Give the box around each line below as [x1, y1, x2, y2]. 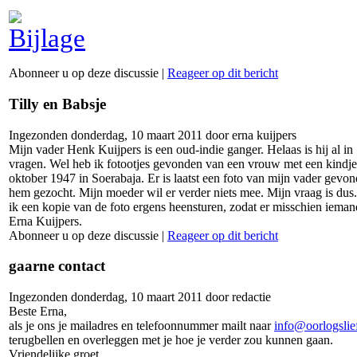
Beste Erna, [9, 304, 67, 319]
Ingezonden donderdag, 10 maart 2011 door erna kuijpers [9, 127, 296, 142]
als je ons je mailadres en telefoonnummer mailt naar [9, 319, 274, 333]
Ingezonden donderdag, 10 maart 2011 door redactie [9, 290, 271, 304]
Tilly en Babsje [9, 96, 106, 113]
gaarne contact [9, 257, 105, 275]
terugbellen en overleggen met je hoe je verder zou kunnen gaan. [9, 333, 333, 347]
